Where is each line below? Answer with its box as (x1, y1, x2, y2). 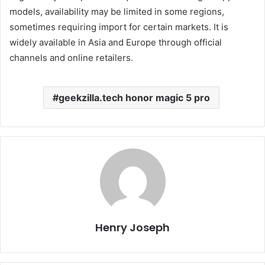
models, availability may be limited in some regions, (9, 6, 224, 18)
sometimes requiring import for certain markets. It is (9, 21, 228, 33)
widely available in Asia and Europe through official (9, 37, 222, 49)
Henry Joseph (95, 220, 170, 235)
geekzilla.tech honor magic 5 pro (58, 92, 210, 104)
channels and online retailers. (9, 52, 133, 64)
